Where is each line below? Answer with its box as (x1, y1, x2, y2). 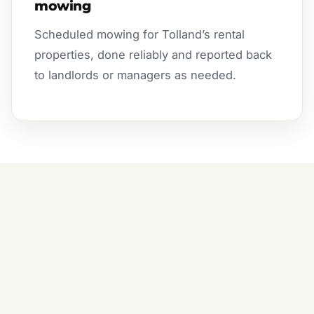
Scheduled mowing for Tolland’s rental (34, 27, 245, 41)
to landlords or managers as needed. (34, 67, 236, 82)
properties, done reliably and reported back (34, 47, 272, 62)
